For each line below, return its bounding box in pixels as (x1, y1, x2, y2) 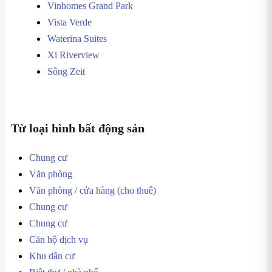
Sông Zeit (47, 66, 85, 76)
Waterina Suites (47, 33, 107, 44)
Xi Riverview (47, 50, 100, 60)
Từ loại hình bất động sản (11, 121, 144, 135)
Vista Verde (47, 17, 92, 27)
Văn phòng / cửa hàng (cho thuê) (29, 185, 156, 195)
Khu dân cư (29, 251, 75, 261)
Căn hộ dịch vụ (29, 234, 88, 245)
